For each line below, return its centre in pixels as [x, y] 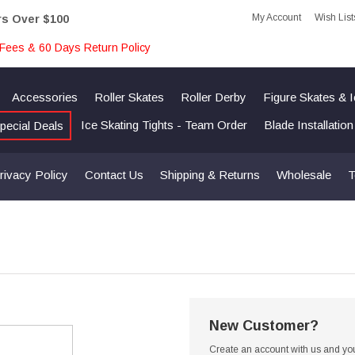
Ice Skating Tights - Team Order [164, 125]
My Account [277, 17]
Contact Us [114, 175]
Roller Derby [214, 97]
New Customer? [264, 326]
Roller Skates [129, 97]
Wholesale [303, 175]
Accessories [45, 97]
